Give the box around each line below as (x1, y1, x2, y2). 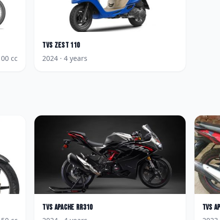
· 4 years (58, 54, 88, 63)
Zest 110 (54, 41, 80, 50)
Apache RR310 (54, 203, 93, 212)
